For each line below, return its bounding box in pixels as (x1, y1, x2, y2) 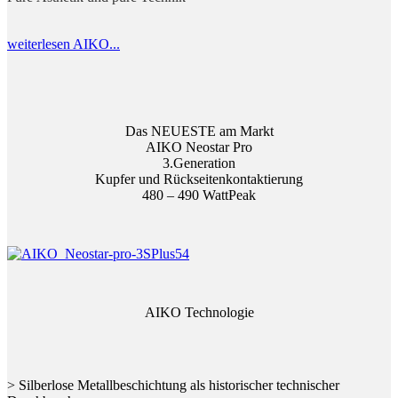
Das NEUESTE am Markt (124, 123, 274, 139)
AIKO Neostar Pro (146, 139, 252, 155)
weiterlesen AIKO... (7, 36, 120, 52)
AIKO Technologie (144, 304, 254, 320)
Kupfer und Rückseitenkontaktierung (95, 171, 303, 187)
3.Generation (163, 155, 235, 171)
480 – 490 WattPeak (142, 187, 256, 203)
